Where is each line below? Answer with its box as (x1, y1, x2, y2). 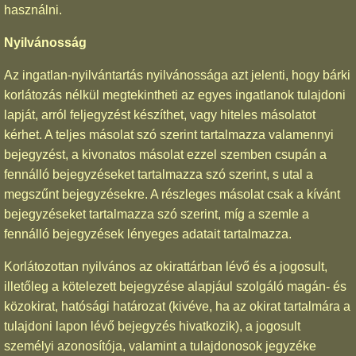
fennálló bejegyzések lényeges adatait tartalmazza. (4, 226, 292, 241)
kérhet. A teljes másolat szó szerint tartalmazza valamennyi (4, 127, 334, 141)
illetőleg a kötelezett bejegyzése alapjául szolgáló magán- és (4, 279, 346, 293)
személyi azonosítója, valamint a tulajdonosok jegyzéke (4, 339, 316, 353)
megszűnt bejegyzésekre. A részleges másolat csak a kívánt (4, 187, 340, 201)
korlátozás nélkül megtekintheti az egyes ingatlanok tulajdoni (4, 87, 346, 102)
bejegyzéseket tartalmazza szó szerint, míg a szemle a (4, 207, 309, 221)
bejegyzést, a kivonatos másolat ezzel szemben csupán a (4, 147, 327, 161)
